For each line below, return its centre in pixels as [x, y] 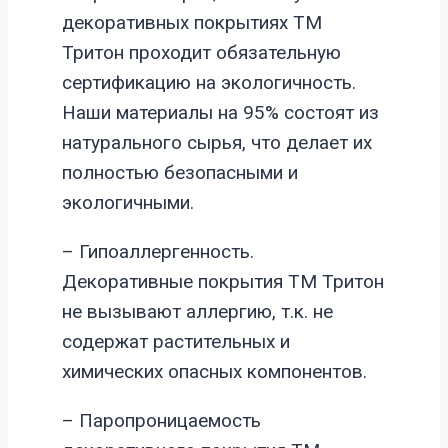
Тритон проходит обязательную [201, 53]
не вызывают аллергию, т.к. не [197, 312]
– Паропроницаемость [161, 421]
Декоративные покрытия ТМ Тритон [223, 282]
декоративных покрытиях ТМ [192, 23]
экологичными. [128, 203]
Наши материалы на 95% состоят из [220, 113]
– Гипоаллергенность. [158, 252]
